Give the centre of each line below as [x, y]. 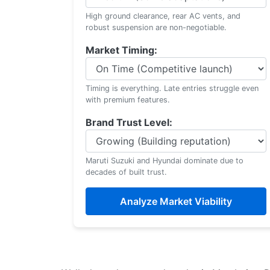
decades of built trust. [126, 172]
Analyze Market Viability [176, 201]
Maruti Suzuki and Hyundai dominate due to [165, 161]
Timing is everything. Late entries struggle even [172, 88]
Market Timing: [121, 50]
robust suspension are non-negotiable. [156, 27]
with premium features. [128, 100]
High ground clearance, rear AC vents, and [163, 16]
